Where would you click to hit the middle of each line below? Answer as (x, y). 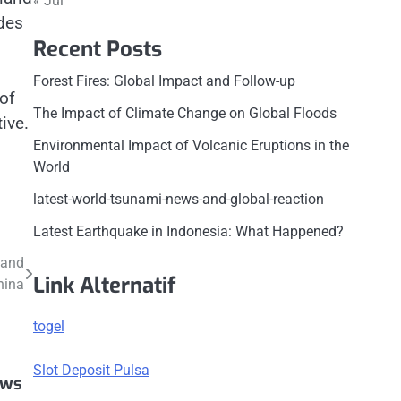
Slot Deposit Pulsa (91, 370)
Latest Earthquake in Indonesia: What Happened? (188, 231)
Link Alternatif (104, 286)
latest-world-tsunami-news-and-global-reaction (178, 199)
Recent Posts (97, 49)
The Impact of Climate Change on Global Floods (184, 113)
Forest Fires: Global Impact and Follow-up (164, 81)
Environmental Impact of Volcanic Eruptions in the (191, 145)
